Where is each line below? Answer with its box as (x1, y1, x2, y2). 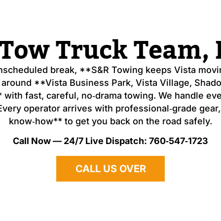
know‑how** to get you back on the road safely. (9, 115, 212, 126)
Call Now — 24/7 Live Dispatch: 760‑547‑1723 (13, 136, 208, 147)
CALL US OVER (75, 162, 146, 175)
